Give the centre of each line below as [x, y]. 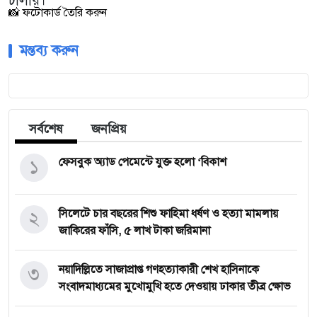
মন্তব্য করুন [49, 51]
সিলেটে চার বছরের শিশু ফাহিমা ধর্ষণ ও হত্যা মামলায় [168, 214]
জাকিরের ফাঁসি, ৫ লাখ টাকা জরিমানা [134, 231]
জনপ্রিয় [109, 129]
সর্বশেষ [46, 129]
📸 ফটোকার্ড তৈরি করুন [58, 13]
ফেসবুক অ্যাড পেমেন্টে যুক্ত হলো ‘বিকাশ [143, 162]
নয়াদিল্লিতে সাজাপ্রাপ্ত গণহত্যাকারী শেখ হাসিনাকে [159, 270]
